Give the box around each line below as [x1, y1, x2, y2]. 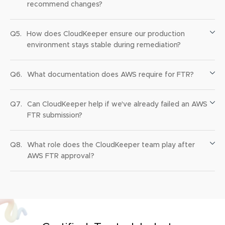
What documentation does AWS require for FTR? [27, 71, 194, 79]
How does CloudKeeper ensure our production [27, 31, 185, 38]
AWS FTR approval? [27, 153, 94, 160]
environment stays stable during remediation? [27, 42, 181, 49]
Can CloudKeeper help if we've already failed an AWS [27, 101, 207, 108]
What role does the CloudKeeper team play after [27, 142, 195, 149]
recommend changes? [27, 1, 102, 9]
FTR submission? [27, 112, 82, 120]
